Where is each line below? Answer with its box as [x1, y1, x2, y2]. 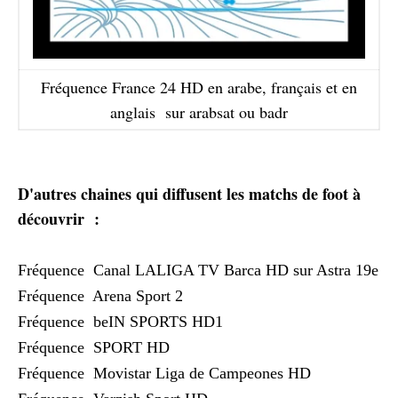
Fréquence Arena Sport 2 [18, 287, 183, 305]
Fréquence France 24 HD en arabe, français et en [41, 76, 357, 98]
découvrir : [18, 207, 99, 230]
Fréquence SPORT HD [18, 338, 170, 356]
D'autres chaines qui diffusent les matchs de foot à [18, 182, 361, 205]
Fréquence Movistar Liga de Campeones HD [18, 364, 311, 382]
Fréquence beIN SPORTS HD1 [18, 313, 223, 330]
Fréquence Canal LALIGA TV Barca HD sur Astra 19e [18, 261, 378, 279]
